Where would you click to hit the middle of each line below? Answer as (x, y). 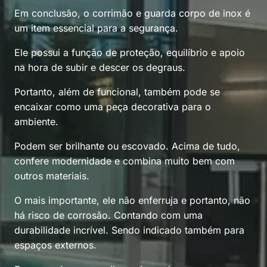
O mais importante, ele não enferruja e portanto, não (132, 200)
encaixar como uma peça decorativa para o (113, 107)
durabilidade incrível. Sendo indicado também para (129, 230)
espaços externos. (55, 245)
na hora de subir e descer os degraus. (100, 67)
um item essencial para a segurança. (96, 28)
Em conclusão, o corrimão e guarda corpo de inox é (132, 13)
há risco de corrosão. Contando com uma (108, 215)
